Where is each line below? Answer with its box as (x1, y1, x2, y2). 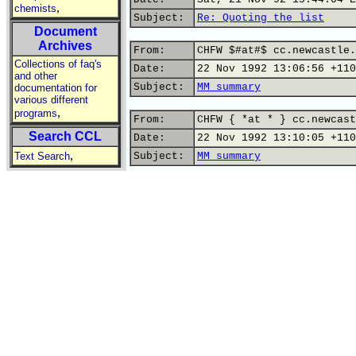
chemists (14, 2, 56, 14)
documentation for (14, 82, 97, 94)
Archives (38, 39, 92, 52)
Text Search (14, 150, 70, 162)
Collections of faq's (14, 58, 102, 70)
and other (14, 70, 57, 82)
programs (14, 107, 57, 119)
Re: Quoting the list (197, 12, 324, 24)
